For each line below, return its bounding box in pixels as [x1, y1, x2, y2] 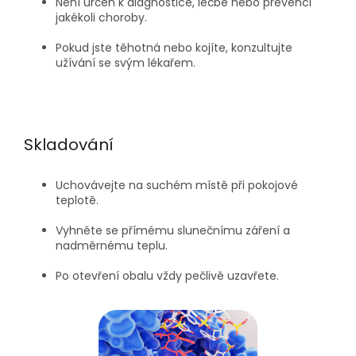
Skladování [24, 133, 114, 157]
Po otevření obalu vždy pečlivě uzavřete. [56, 267, 279, 284]
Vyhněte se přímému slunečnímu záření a [56, 222, 290, 238]
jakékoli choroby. [56, 9, 147, 25]
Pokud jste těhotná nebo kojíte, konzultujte [56, 39, 292, 56]
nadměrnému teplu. [56, 237, 168, 253]
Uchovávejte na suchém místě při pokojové [56, 176, 298, 193]
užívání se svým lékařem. [56, 54, 195, 71]
